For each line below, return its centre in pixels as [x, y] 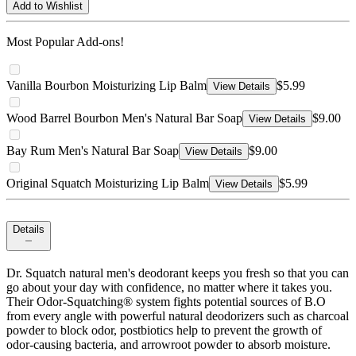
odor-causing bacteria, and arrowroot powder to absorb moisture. [168, 345]
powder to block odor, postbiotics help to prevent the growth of [164, 331]
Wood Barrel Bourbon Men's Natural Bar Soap [124, 118]
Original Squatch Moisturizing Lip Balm [108, 184]
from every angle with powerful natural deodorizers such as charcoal [178, 316]
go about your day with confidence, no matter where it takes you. [169, 288]
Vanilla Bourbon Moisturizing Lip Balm [106, 86]
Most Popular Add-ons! [65, 42]
